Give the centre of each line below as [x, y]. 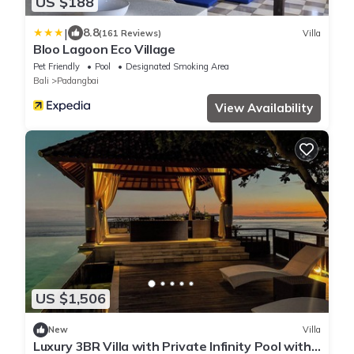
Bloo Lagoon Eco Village [104, 49]
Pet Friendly [56, 67]
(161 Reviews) [130, 33]
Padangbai [78, 81]
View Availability [264, 108]
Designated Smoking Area [177, 67]
